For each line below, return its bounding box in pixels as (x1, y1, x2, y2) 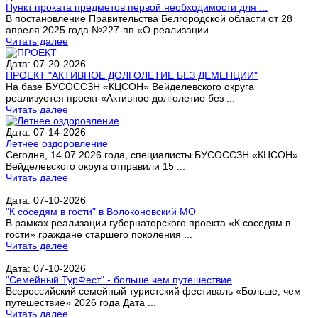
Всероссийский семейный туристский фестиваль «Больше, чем (6, 285, 301, 297)
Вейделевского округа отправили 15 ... (6, 160, 185, 172)
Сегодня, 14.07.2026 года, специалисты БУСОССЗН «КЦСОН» (6, 148, 298, 160)
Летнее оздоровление (6, 137, 108, 149)
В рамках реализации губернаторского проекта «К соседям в (6, 216, 290, 229)
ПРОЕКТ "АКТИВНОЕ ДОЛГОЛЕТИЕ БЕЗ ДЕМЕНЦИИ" (6, 69, 258, 81)
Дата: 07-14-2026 (6, 126, 86, 138)
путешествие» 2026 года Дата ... (6, 296, 156, 308)
